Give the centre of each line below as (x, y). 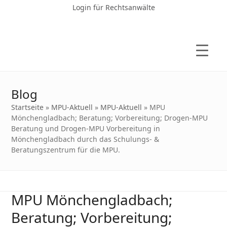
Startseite (28, 107)
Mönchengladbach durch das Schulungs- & (85, 139)
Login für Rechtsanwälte (113, 7)
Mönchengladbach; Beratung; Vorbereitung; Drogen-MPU (110, 118)
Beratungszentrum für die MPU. (66, 150)
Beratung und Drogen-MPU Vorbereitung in (86, 128)
